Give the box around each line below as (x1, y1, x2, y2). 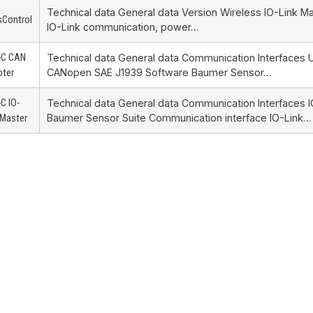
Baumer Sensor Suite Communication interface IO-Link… (47, 112, 312, 124)
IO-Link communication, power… (47, 21, 199, 34)
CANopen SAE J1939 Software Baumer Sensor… (47, 66, 272, 79)
